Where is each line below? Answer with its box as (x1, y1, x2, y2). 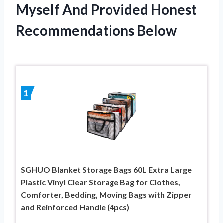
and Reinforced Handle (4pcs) (21, 202, 129, 212)
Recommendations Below (16, 21, 177, 39)
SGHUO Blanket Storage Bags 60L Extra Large (21, 164, 192, 174)
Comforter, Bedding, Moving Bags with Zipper (21, 189, 192, 199)
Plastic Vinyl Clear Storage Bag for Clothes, (21, 177, 180, 187)
